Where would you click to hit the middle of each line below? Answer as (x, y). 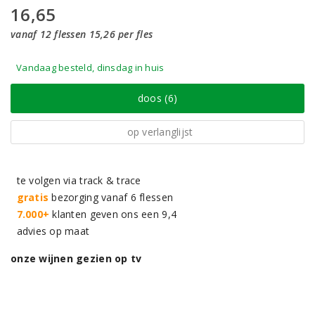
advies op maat (50, 231)
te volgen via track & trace (76, 180)
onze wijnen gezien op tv (76, 258)
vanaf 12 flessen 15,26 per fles (82, 34)
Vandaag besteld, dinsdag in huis (90, 67)
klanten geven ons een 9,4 (113, 214)
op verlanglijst (160, 132)
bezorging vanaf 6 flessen (111, 197)
